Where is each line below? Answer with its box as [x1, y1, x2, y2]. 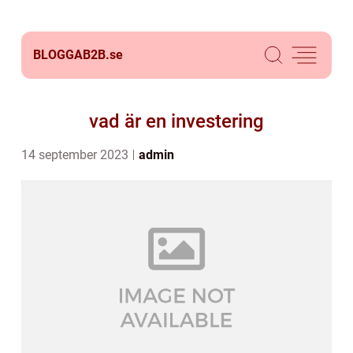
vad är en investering [89, 110, 264, 132]
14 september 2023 [21, 147, 132, 162]
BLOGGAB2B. [33, 47, 110, 62]
